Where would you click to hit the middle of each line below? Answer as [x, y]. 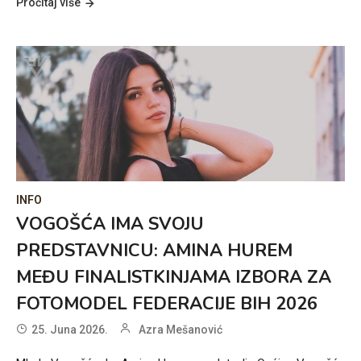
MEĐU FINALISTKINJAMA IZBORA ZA [174, 277]
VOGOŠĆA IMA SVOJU [110, 224]
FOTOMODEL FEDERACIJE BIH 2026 [167, 303]
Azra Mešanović [180, 329]
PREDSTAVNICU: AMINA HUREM [154, 250]
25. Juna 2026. [70, 329]
